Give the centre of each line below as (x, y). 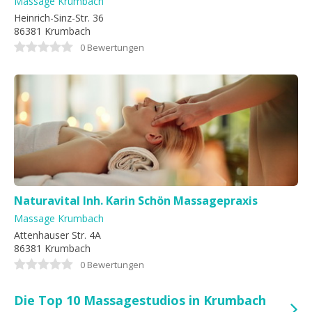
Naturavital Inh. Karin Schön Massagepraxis (136, 201)
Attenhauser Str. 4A (57, 235)
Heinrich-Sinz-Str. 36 (59, 18)
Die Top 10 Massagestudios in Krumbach (140, 300)
